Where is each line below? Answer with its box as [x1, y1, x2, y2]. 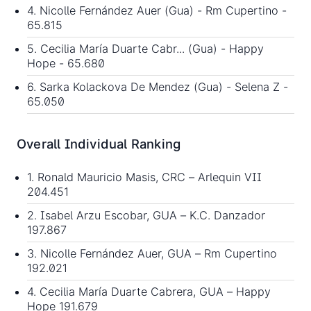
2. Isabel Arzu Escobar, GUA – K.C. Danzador [27, 208, 265, 223]
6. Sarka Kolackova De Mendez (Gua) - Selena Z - [27, 79, 288, 94]
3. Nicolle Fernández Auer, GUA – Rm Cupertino [27, 246, 277, 261]
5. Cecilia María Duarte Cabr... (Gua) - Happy [27, 41, 264, 56]
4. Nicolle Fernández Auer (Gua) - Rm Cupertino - [27, 3, 287, 17]
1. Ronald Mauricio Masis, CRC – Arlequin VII [27, 170, 262, 185]
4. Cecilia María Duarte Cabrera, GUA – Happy [27, 285, 271, 299]
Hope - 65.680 [27, 56, 108, 70]
